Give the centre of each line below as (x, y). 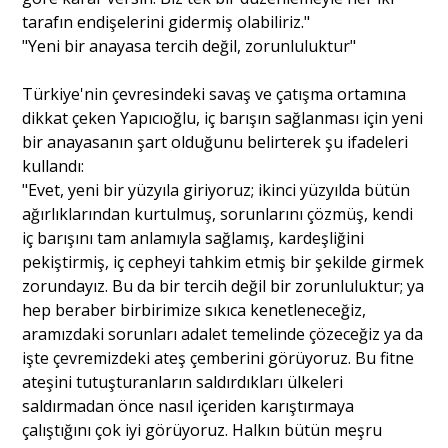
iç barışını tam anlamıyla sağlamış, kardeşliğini (193, 237)
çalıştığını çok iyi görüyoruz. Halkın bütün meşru (202, 429)
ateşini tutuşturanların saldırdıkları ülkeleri (183, 381)
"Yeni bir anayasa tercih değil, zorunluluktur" (189, 45)
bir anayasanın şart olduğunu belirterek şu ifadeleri (215, 141)
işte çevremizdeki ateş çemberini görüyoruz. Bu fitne (218, 357)
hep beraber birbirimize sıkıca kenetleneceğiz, (194, 309)
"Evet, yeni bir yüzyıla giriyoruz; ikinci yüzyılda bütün (216, 189)
